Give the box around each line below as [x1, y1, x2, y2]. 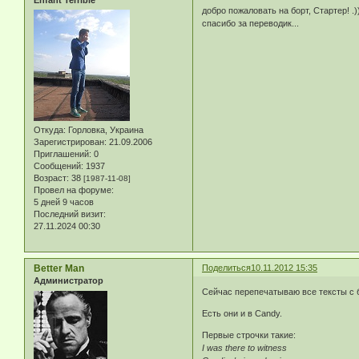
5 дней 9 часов [34, 197, 94, 208]
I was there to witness [202, 342, 288, 353]
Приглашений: [34, 149, 91, 159]
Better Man [34, 263, 84, 275]
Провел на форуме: [34, 185, 114, 196]
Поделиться [202, 263, 252, 273]
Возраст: [34, 173, 69, 184]
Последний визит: [34, 209, 106, 220]
